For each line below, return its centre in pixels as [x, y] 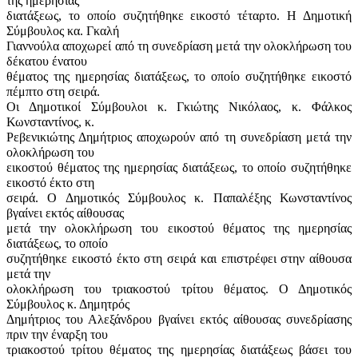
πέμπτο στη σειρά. [53, 91]
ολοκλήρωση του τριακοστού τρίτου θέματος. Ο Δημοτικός [179, 288]
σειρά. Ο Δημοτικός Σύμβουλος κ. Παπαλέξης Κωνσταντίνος [179, 197]
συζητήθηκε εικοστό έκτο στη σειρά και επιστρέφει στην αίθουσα [179, 258]
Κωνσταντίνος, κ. [50, 121]
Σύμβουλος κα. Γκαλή [63, 30]
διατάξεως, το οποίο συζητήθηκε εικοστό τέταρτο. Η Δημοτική [179, 15]
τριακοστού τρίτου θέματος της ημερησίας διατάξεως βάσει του [179, 349]
